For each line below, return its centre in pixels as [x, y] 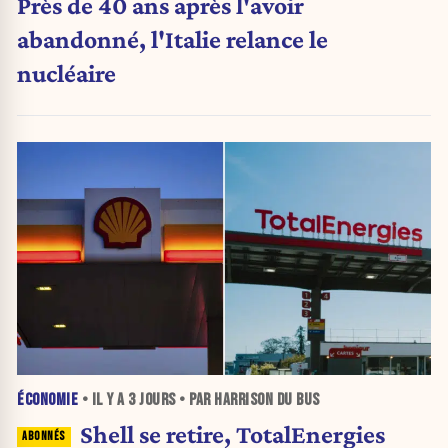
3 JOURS [152, 399]
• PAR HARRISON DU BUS [247, 399]
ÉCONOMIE [47, 399]
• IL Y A [103, 399]
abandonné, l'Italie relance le [172, 38]
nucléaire [66, 72]
